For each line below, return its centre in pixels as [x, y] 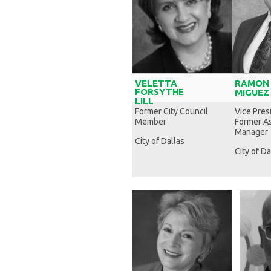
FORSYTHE [159, 92]
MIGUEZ [252, 92]
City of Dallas [160, 141]
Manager [251, 132]
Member [151, 122]
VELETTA [156, 83]
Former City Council [171, 111]
